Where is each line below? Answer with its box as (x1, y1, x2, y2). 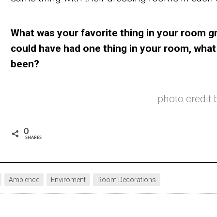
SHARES (25, 135, 42, 140)
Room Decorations (97, 175, 156, 184)
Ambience (8, 175, 39, 184)
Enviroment (50, 175, 86, 184)
